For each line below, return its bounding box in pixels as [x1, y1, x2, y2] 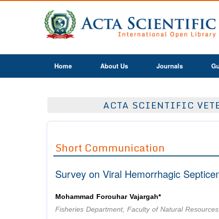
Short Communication [55, 139, 165, 156]
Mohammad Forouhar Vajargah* [55, 193, 161, 201]
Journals [156, 61, 183, 70]
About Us [100, 61, 128, 70]
